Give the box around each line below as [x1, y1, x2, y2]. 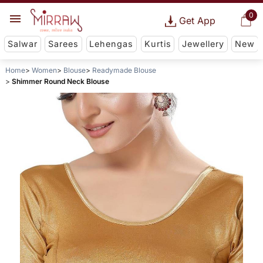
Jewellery [181, 39, 224, 49]
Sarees [48, 39, 79, 49]
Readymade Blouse [92, 66, 156, 75]
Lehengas [89, 39, 134, 49]
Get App [178, 15, 215, 26]
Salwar [7, 39, 38, 49]
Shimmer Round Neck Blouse [11, 77, 109, 86]
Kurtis [144, 39, 171, 49]
